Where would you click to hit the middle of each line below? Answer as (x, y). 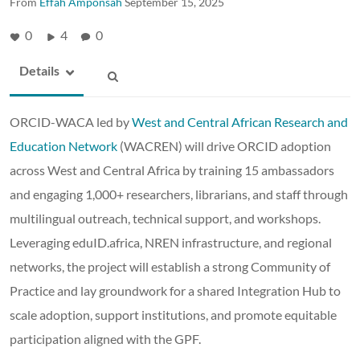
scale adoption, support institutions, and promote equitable (173, 314)
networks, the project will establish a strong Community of (170, 266)
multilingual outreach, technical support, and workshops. (165, 218)
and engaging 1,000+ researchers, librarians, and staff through (179, 194)
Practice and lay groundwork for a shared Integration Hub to (175, 290)
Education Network (63, 145)
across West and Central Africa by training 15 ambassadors (172, 170)
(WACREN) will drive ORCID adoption (224, 145)
